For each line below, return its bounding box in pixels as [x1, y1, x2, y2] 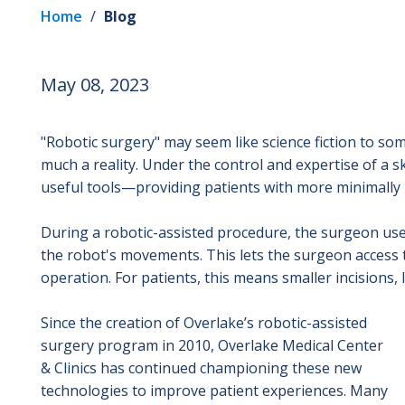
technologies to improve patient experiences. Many [40, 380, 388, 400]
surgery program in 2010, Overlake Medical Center [40, 334, 383, 355]
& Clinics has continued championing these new [40, 357, 362, 378]
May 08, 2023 [40, 71, 149, 97]
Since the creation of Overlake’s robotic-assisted [40, 312, 367, 333]
